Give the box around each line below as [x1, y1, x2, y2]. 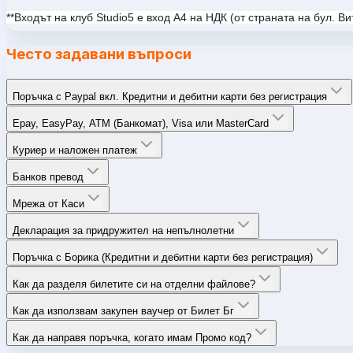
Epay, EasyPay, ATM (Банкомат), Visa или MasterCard [13, 117, 269, 129]
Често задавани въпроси [6, 45, 191, 64]
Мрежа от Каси [13, 197, 84, 210]
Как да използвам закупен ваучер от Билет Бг [13, 304, 234, 317]
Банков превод [13, 170, 84, 183]
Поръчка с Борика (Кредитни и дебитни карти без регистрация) [102, 251, 313, 263]
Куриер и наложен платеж [13, 143, 137, 156]
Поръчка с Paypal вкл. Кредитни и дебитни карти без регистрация [13, 90, 327, 102]
